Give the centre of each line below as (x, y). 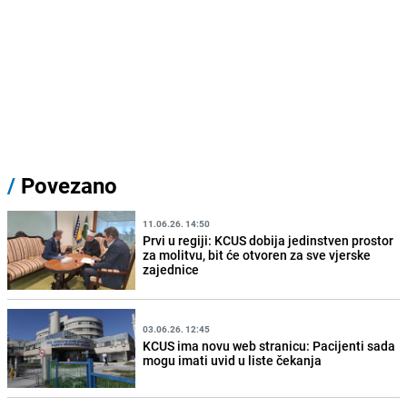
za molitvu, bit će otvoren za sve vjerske (257, 254)
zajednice (171, 269)
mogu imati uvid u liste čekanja (233, 360)
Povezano (66, 186)
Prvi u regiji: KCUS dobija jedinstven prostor (268, 240)
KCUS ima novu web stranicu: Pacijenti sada (269, 345)
